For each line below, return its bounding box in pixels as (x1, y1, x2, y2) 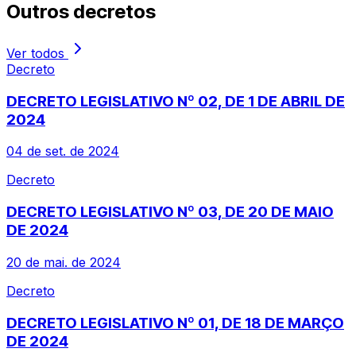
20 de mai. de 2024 (6, 253, 121, 270)
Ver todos (6, 44, 68, 61)
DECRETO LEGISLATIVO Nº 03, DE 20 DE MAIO (6, 203, 334, 222)
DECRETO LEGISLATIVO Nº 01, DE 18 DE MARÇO (6, 313, 344, 332)
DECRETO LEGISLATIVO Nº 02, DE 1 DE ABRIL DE (6, 91, 345, 110)
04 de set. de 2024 (6, 143, 119, 160)
